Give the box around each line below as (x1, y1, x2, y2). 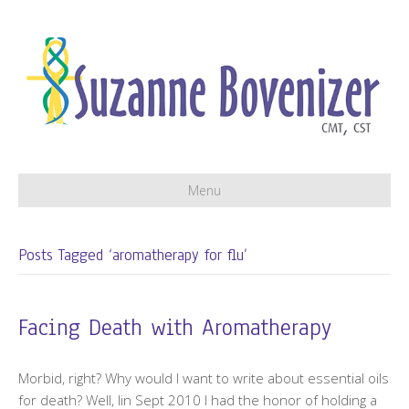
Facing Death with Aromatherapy (18, 311, 331, 343)
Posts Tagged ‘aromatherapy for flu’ (18, 244, 247, 266)
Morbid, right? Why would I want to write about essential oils (18, 368, 389, 387)
